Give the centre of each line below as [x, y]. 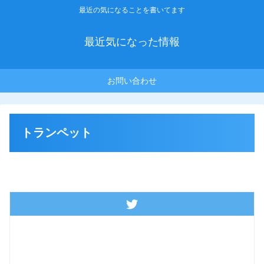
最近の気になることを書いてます [132, 10]
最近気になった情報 [132, 42]
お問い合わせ [132, 81]
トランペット [57, 133]
